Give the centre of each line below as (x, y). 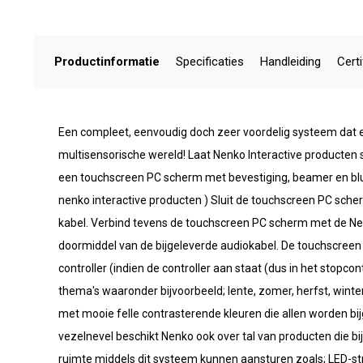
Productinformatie (107, 62)
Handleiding (290, 62)
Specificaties (210, 62)
